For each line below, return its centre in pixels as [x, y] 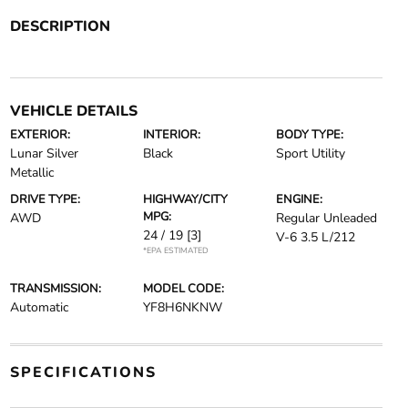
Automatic [39, 307]
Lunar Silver [44, 153]
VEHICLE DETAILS [73, 111]
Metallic [31, 173]
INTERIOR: [171, 135]
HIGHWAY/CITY [185, 199]
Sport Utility [311, 153]
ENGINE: [300, 199]
